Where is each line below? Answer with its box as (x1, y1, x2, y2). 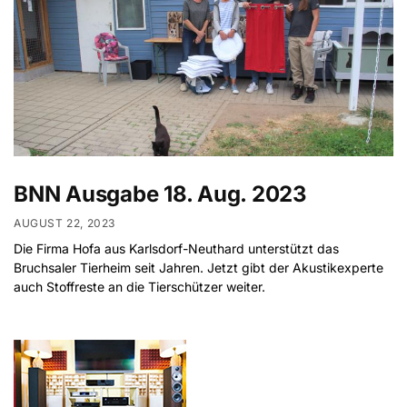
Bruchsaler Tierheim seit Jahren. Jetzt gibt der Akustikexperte (14, 260, 383, 276)
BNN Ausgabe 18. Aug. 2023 (14, 180, 318, 207)
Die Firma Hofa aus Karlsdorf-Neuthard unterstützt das (14, 241, 339, 257)
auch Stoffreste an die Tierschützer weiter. (14, 279, 265, 295)
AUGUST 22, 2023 (14, 216, 115, 231)
